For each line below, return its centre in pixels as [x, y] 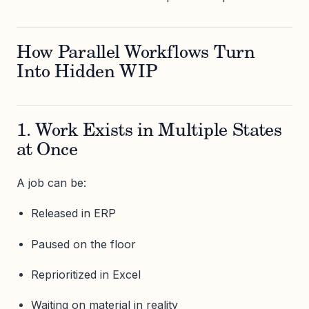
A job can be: [51, 183]
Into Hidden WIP [87, 73]
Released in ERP [73, 213]
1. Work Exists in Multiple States [149, 132]
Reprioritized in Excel [86, 274]
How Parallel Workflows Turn [136, 54]
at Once [47, 151]
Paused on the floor [83, 244]
